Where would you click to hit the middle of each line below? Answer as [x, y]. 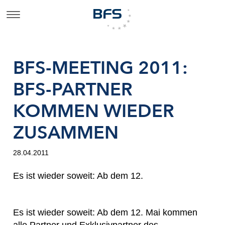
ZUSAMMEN [66, 133]
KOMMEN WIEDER [94, 111]
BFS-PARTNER [73, 90]
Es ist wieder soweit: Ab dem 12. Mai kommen [105, 213]
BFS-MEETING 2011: [100, 68]
